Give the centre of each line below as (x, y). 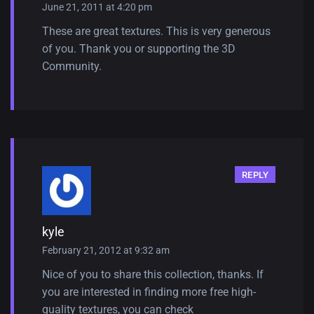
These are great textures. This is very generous (156, 31)
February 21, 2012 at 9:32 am (106, 250)
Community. (72, 66)
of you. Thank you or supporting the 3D (139, 48)
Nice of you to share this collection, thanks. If (153, 274)
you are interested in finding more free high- (149, 292)
